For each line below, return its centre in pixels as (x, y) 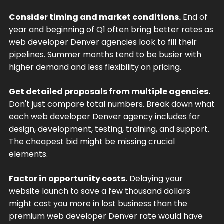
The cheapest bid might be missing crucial (92, 141)
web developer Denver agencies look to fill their (103, 42)
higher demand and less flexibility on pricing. (95, 67)
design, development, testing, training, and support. (109, 129)
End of (194, 17)
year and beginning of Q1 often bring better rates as (111, 29)
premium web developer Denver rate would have (106, 216)
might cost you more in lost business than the (98, 203)
